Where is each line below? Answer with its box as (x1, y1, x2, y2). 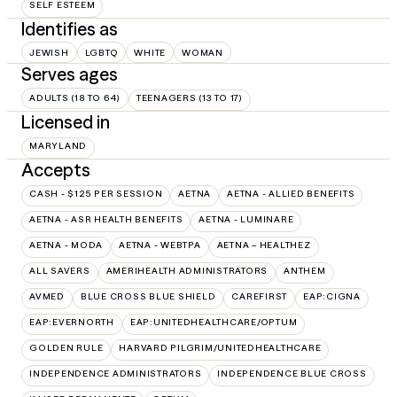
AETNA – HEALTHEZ (216, 239, 311, 252)
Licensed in (21, 111, 110, 134)
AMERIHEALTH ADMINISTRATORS (105, 265, 268, 277)
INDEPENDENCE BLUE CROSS (217, 368, 367, 380)
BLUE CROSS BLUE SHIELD (80, 291, 216, 303)
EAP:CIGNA (303, 291, 361, 303)
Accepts (21, 159, 90, 182)
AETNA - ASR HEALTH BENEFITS (29, 214, 183, 226)
